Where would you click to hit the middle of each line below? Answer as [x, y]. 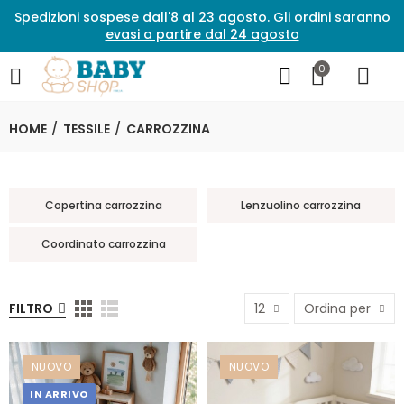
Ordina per [337, 308]
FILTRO [31, 308]
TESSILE [87, 129]
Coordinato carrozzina [103, 244]
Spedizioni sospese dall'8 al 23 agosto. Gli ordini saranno [202, 17]
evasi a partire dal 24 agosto [202, 34]
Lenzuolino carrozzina [301, 205]
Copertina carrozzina [103, 205]
